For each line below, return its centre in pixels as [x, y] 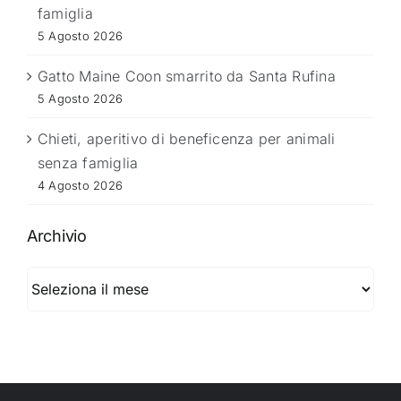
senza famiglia [88, 163]
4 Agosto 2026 [81, 186]
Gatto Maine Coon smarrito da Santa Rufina [187, 77]
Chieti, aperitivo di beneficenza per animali [187, 139]
